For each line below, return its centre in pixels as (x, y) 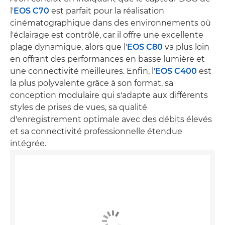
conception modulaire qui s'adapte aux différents (109, 95)
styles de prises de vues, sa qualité (79, 107)
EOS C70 (31, 11)
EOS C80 (145, 47)
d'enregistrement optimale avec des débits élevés (111, 119)
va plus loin (186, 47)
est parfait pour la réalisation (107, 11)
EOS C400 (176, 71)
